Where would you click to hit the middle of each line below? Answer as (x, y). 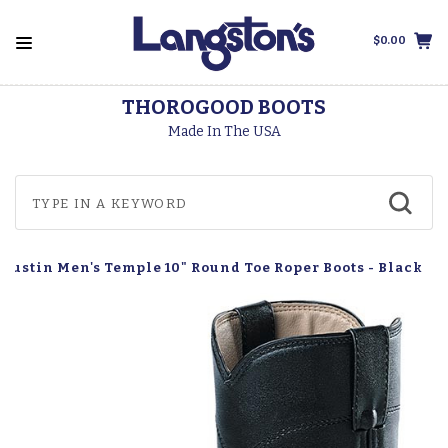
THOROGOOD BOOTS (224, 107)
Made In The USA (224, 131)
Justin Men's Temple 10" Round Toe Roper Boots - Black (214, 268)
